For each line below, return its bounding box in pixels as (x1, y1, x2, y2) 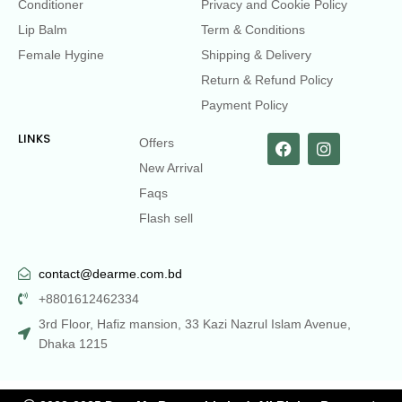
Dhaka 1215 (38, 336, 108, 351)
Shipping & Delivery (201, 47, 311, 62)
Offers (139, 135, 174, 150)
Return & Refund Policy (201, 72, 333, 87)
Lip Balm (18, 22, 67, 37)
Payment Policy (201, 97, 288, 112)
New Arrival (139, 160, 203, 175)
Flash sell (139, 210, 193, 225)
